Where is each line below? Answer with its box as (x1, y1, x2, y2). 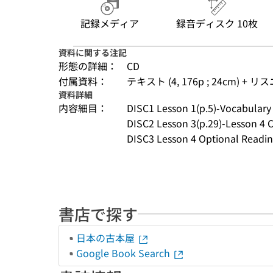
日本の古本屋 (76, 230, 137, 245)
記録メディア (80, 16, 139, 30)
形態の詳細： (58, 58, 117, 73)
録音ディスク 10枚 (176, 16, 258, 30)
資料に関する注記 (58, 46, 127, 58)
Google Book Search (76, 246, 172, 260)
